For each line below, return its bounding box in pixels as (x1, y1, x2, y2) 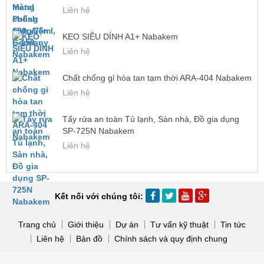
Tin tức (220, 220, 246, 229)
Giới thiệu (68, 220, 104, 229)
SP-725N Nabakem (62, 126, 134, 136)
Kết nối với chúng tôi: (55, 192, 146, 201)
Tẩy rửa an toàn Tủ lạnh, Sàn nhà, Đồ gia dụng (62, 114, 239, 124)
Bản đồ (76, 234, 103, 243)
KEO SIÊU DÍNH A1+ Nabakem (62, 32, 178, 41)
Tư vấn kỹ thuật (150, 220, 209, 229)
